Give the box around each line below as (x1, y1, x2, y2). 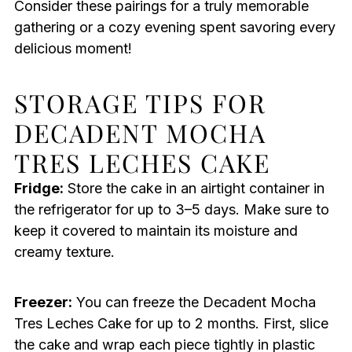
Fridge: (13, 180, 64, 197)
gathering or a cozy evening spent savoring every (13, 19, 335, 36)
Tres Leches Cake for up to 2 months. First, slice (13, 315, 328, 332)
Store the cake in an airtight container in (63, 180, 324, 197)
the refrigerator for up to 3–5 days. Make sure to (13, 201, 329, 218)
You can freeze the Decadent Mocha (71, 294, 316, 311)
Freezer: (13, 294, 72, 311)
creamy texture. (13, 244, 115, 261)
